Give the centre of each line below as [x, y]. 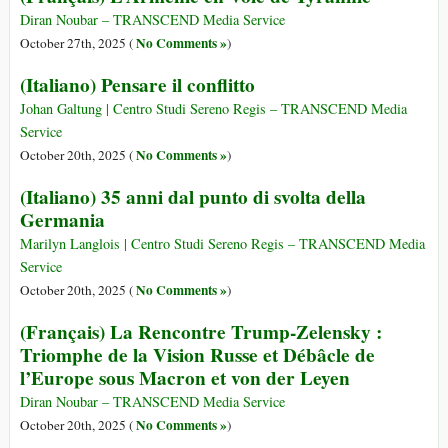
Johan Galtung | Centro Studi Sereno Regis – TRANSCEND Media [213, 109]
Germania [62, 220]
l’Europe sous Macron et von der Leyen [185, 378]
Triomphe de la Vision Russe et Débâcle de [197, 355]
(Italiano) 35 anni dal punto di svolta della [193, 197]
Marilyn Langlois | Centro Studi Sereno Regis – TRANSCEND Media [222, 244]
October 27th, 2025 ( [78, 43]
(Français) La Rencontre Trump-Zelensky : [201, 332]
